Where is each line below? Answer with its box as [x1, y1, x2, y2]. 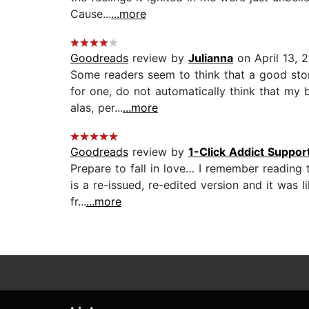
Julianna [188, 51, 233, 66]
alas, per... [70, 101, 123, 115]
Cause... [70, 7, 111, 21]
